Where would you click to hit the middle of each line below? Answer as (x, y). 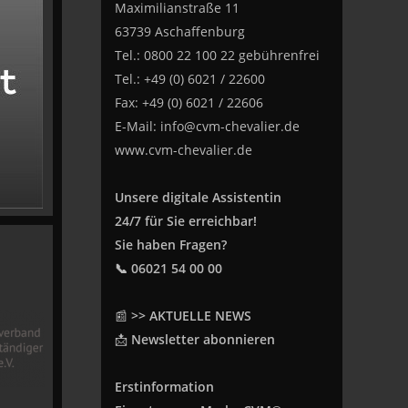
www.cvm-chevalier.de (183, 150)
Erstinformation (164, 387)
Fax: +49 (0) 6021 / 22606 (189, 102)
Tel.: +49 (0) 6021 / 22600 (189, 79)
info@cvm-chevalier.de (229, 126)
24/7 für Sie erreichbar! (185, 221)
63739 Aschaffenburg (179, 31)
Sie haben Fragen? (170, 245)
